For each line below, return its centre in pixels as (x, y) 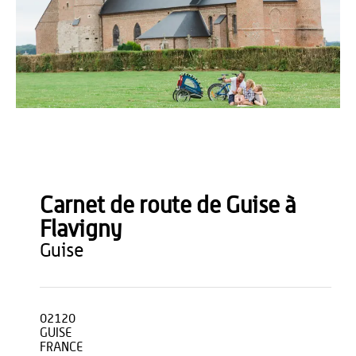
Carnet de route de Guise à (168, 206)
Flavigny (81, 230)
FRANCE (61, 347)
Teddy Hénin (51, 193)
